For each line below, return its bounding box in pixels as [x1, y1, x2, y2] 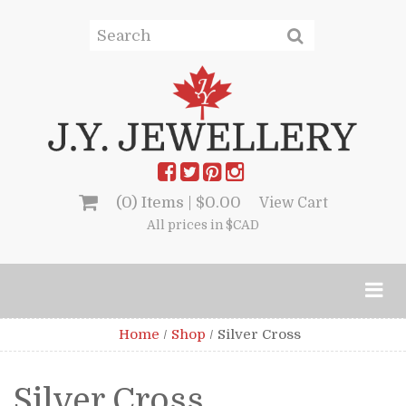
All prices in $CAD [147, 217, 259, 232]
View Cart [258, 194, 328, 211]
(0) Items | [115, 193, 196, 211]
